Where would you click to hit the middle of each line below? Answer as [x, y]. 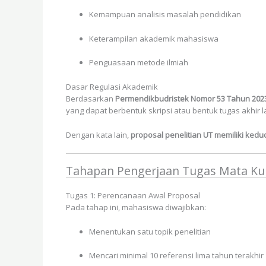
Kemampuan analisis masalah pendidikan [165, 14]
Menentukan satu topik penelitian [150, 231]
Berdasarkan [91, 99]
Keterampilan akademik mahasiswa [154, 38]
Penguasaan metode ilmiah [139, 63]
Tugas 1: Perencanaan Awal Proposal [133, 195]
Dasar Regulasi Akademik [112, 87]
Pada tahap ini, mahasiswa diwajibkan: [136, 207]
